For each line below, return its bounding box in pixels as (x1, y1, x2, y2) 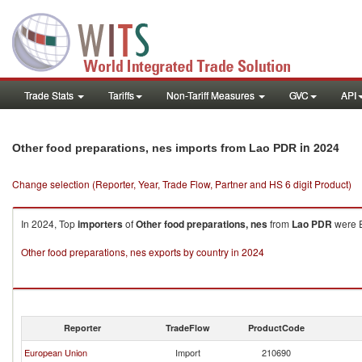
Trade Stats (24, 88, 76, 102)
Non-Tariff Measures (166, 88, 257, 102)
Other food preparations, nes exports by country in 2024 (21, 245, 264, 259)
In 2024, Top (21, 217, 78, 230)
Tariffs (108, 88, 134, 102)
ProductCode (248, 322, 305, 334)
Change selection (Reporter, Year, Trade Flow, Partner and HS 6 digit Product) (12, 177, 351, 191)
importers (78, 217, 123, 231)
